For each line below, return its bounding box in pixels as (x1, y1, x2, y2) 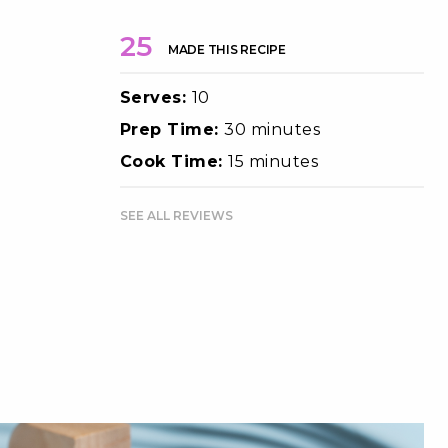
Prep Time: (119, 119, 225, 139)
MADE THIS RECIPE (167, 41, 286, 57)
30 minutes (224, 119, 321, 139)
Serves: (119, 87, 192, 107)
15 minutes (228, 151, 319, 171)
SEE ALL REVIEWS (119, 207, 233, 223)
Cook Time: (119, 151, 229, 171)
